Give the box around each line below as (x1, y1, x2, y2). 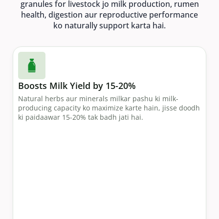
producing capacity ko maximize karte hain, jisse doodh (18, 103, 200, 112)
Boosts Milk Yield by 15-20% (18, 79, 136, 91)
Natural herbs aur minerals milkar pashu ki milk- (18, 93, 178, 103)
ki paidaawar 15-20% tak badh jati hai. (18, 112, 143, 122)
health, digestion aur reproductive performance (21, 9, 198, 20)
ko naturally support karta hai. (53, 20, 166, 31)
